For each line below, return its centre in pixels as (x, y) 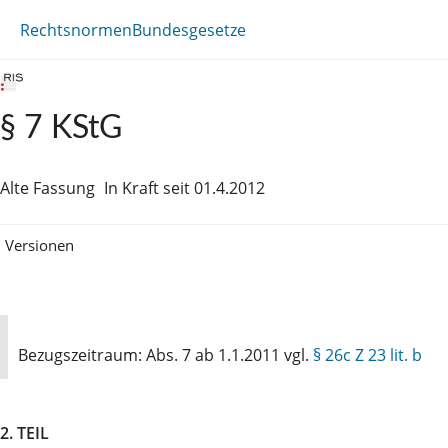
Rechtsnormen (76, 29)
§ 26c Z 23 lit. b (367, 354)
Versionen (39, 244)
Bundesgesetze (189, 29)
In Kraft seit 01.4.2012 (184, 188)
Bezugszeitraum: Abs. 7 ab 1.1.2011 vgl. (165, 354)
